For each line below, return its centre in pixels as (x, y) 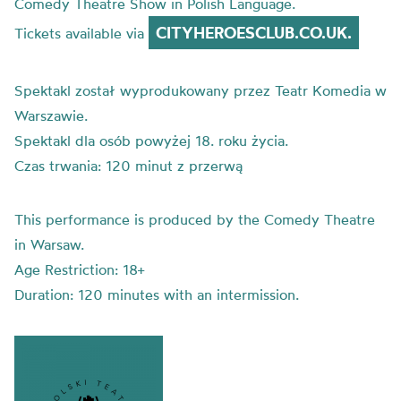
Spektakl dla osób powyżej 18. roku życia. (151, 141)
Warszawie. (51, 115)
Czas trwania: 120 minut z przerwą (128, 166)
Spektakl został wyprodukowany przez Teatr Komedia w (200, 90)
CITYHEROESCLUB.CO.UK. (254, 33)
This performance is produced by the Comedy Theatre (195, 219)
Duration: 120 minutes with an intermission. (157, 294)
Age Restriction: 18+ (79, 269)
